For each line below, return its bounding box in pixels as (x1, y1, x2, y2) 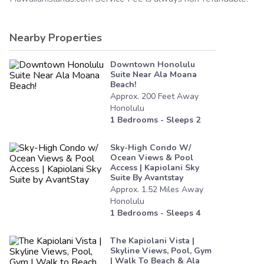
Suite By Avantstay (110, 172, 183, 184)
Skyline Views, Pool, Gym (110, 245, 212, 257)
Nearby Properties (9, 31, 102, 45)
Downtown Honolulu (110, 59, 195, 71)
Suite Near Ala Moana (110, 69, 197, 81)
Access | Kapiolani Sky (110, 162, 199, 174)
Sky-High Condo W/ (110, 142, 191, 154)
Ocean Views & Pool (110, 152, 193, 164)
